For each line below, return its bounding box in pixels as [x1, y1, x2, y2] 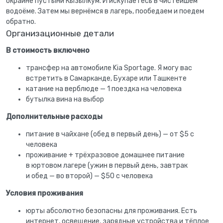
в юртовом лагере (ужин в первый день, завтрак [26, 161, 188, 170]
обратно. [6, 17, 36, 26]
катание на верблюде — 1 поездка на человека [26, 84, 182, 93]
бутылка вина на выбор [26, 95, 104, 104]
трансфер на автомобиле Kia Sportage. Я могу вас [26, 63, 192, 72]
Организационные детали [6, 28, 114, 39]
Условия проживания [6, 189, 83, 198]
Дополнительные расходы [6, 112, 103, 121]
